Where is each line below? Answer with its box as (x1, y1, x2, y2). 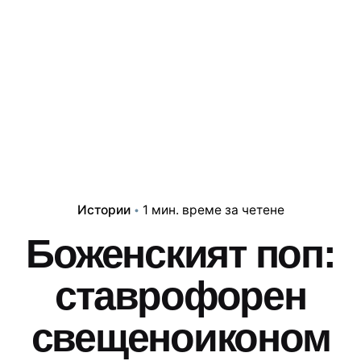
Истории (77, 202, 131, 218)
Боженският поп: (26, 231, 335, 277)
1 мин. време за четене (142, 202, 284, 218)
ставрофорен (55, 273, 306, 319)
